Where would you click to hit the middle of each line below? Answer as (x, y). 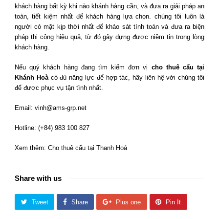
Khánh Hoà (32, 78)
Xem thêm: (31, 148)
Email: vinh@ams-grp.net (51, 108)
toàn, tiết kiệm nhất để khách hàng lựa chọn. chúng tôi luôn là (109, 17)
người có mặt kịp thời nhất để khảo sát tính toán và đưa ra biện (109, 27)
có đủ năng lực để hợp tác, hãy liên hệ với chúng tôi (126, 78)
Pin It (174, 202)
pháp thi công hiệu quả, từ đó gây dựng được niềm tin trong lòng (109, 37)
